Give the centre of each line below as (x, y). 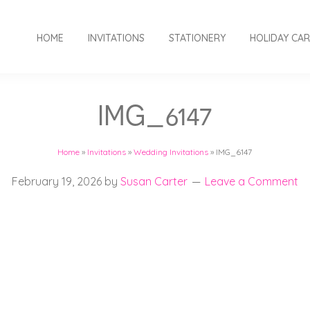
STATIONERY (197, 38)
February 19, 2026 (56, 181)
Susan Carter (154, 181)
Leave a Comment (251, 181)
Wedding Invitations (171, 152)
